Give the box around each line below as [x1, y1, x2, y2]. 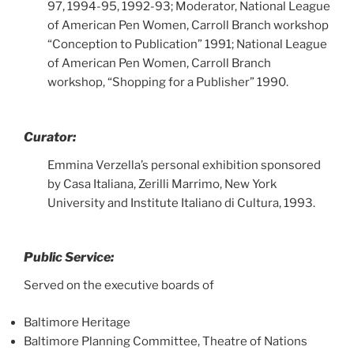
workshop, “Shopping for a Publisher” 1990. [47, 75, 288, 89]
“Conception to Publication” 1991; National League [47, 37, 327, 51]
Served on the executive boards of [24, 278, 214, 292]
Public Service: [24, 250, 114, 265]
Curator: [24, 129, 76, 145]
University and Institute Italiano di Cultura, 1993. [47, 195, 315, 210]
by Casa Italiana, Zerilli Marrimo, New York [47, 176, 277, 191]
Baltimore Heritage [24, 314, 130, 330]
